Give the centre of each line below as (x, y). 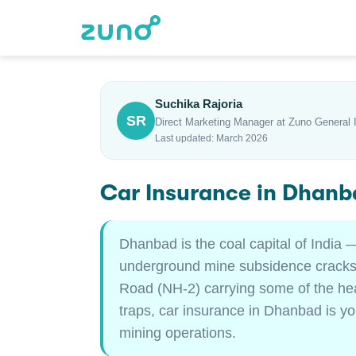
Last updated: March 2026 (211, 138)
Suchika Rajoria (199, 104)
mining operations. (178, 333)
